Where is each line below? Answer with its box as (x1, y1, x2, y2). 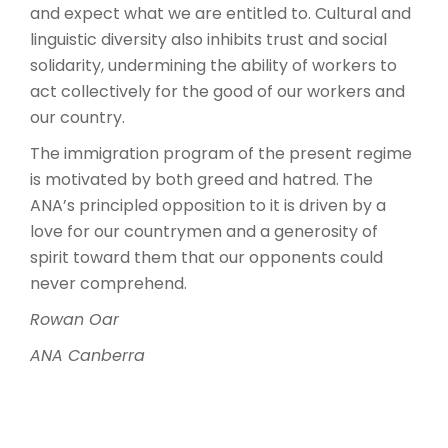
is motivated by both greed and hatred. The (30, 168, 373, 191)
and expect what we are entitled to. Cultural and (30, 2, 411, 25)
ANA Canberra (30, 344, 145, 367)
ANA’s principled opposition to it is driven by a (30, 194, 386, 217)
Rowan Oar (30, 308, 119, 331)
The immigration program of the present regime (30, 142, 412, 165)
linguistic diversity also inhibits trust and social (30, 28, 387, 51)
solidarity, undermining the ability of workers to (30, 54, 397, 77)
